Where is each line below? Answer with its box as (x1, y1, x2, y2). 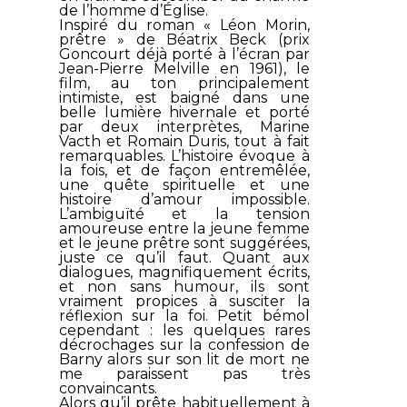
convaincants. (58, 379, 157, 397)
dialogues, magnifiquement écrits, (58, 263, 310, 281)
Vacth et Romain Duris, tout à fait (58, 132, 310, 150)
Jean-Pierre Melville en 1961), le (58, 59, 310, 77)
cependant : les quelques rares (58, 321, 310, 339)
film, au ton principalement (58, 74, 310, 92)
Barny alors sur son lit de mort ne (58, 350, 310, 368)
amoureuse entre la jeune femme (58, 219, 310, 237)
